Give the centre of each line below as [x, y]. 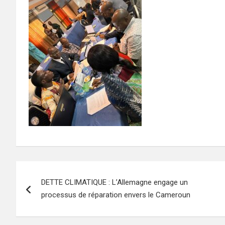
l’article [42, 212]
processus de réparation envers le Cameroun [116, 195]
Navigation [54, 171]
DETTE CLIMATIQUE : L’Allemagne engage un [115, 182]
